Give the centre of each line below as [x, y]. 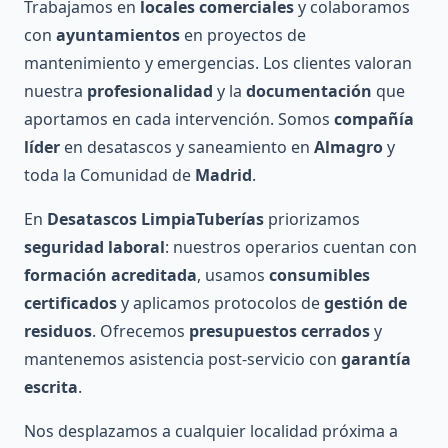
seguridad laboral [94, 247]
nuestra [55, 91]
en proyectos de [243, 35]
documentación [309, 91]
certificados [70, 303]
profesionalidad [150, 91]
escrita [51, 387]
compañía [374, 119]
